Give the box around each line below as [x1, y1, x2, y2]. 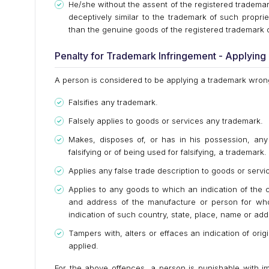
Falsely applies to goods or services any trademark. [68, 116, 263, 126]
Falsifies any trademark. [68, 97, 158, 107]
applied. [68, 241, 98, 251]
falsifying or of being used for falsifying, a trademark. [68, 147, 267, 157]
